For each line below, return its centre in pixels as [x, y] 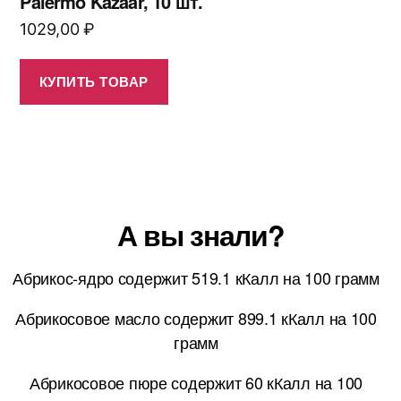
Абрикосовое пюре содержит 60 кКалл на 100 [196, 382]
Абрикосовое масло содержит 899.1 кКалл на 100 [196, 317]
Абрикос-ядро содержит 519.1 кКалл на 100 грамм [196, 277]
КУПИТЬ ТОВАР [94, 82]
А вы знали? [200, 234]
